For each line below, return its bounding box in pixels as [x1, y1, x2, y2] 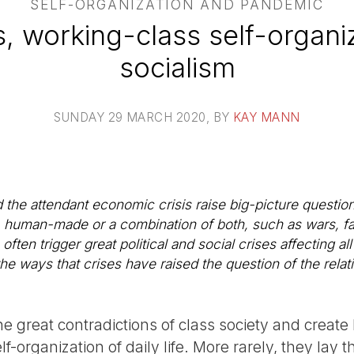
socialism [119, 51, 235, 84]
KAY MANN [232, 109, 300, 125]
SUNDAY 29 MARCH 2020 [54, 109, 206, 125]
